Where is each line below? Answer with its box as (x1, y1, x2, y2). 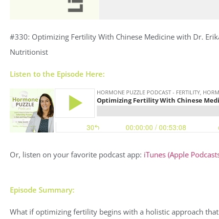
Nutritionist (10, 47, 48, 57)
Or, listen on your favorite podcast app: (10, 150, 144, 160)
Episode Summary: (10, 184, 74, 195)
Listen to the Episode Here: (10, 69, 105, 79)
